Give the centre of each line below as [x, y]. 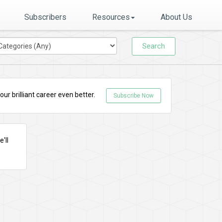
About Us [176, 17]
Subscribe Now [134, 96]
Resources [111, 17]
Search [154, 46]
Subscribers [45, 17]
